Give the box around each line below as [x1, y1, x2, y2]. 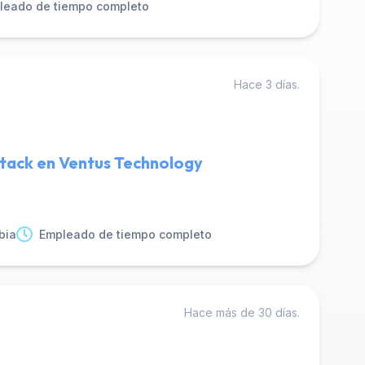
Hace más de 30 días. [184, 306, 300, 319]
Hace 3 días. [234, 77, 300, 91]
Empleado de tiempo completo [39, 227, 212, 241]
